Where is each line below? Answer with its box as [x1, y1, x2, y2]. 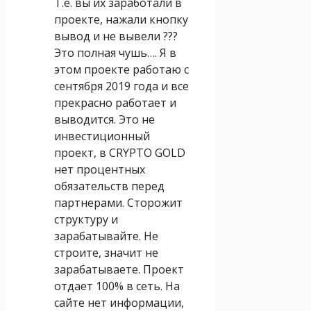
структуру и [54, 211, 118, 227]
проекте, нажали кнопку [54, 11, 188, 27]
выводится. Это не [54, 111, 155, 127]
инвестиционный [54, 128, 150, 144]
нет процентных [54, 161, 145, 177]
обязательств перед [54, 178, 165, 194]
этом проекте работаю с [54, 61, 189, 77]
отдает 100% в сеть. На [54, 278, 180, 294]
